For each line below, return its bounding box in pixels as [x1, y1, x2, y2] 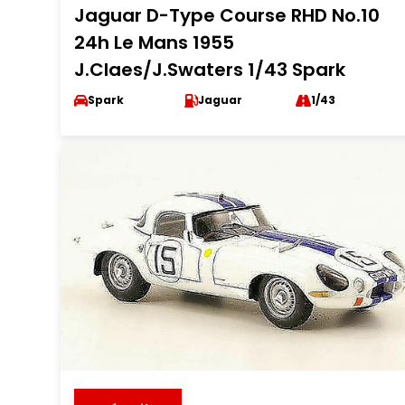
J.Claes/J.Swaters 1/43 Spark [74, 57, 346, 82]
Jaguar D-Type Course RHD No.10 [74, 3, 381, 28]
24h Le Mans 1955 [74, 30, 235, 55]
